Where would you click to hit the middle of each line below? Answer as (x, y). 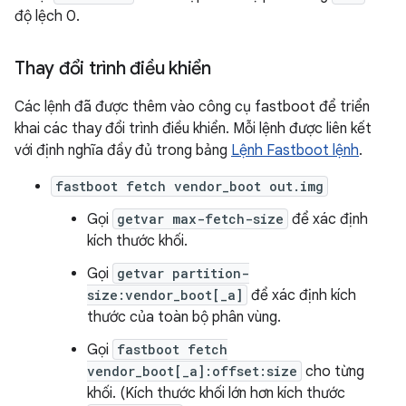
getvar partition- (183, 273)
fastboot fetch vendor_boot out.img (189, 186)
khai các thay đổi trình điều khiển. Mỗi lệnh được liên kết (193, 129)
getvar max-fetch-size (200, 219)
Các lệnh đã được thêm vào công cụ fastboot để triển (192, 107)
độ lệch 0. (47, 16)
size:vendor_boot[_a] (165, 295)
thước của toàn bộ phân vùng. (184, 317)
